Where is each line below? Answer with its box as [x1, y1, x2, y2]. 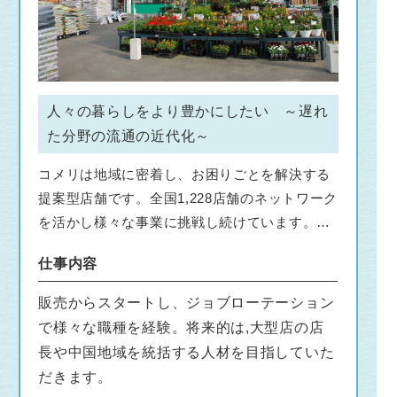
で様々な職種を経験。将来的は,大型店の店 [38, 319, 324, 335]
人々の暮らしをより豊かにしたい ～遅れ [47, 103, 329, 119]
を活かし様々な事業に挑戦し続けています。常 [38, 214, 331, 230]
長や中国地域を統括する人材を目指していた [38, 344, 335, 360]
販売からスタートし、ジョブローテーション [38, 294, 335, 310]
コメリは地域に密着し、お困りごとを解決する [38, 166, 331, 182]
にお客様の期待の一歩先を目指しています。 [38, 237, 317, 253]
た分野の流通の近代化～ [47, 128, 210, 144]
